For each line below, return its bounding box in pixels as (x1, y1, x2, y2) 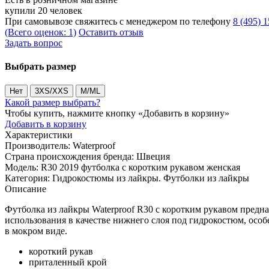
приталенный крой (29, 257, 107, 268)
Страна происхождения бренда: (5, 151, 136, 162)
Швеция (136, 151, 170, 162)
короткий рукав (29, 246, 93, 257)
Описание (5, 184, 46, 195)
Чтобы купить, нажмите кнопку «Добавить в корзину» (5, 108, 229, 119)
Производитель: (5, 141, 73, 151)
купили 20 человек (5, 5, 82, 16)
